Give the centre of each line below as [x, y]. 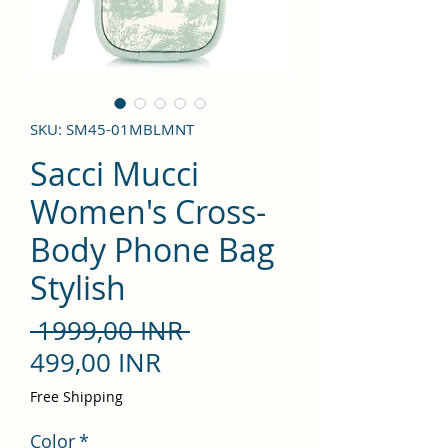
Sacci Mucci [114, 173]
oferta [197, 425]
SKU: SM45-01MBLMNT [112, 128]
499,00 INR [95, 362]
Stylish [78, 287]
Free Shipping [76, 396]
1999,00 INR [110, 330]
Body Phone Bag [152, 249]
